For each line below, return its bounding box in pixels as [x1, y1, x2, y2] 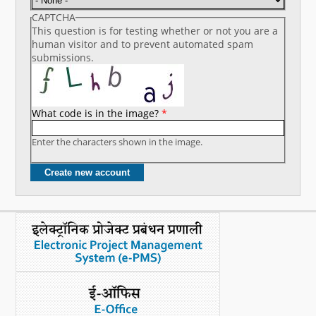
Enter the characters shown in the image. [32, 136, 203, 148]
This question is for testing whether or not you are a [32, 24, 279, 37]
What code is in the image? [32, 107, 162, 120]
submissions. [32, 51, 95, 64]
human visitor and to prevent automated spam [32, 37, 254, 51]
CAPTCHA [32, 11, 76, 24]
